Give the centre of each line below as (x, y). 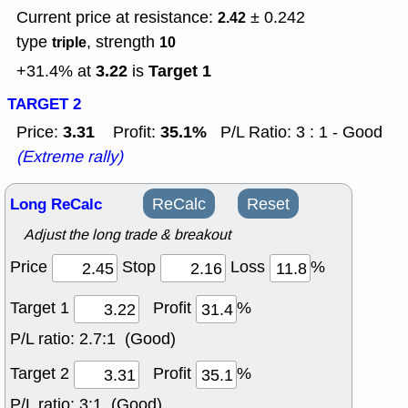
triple (69, 43)
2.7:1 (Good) (127, 339)
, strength (123, 42)
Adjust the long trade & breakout (127, 235)
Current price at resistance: (117, 18)
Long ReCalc (56, 205)
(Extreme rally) (70, 157)
